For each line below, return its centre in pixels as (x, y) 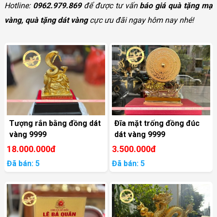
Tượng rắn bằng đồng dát (55, 123)
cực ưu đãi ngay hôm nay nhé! (140, 20)
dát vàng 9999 (140, 134)
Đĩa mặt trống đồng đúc (157, 123)
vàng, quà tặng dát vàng (46, 20)
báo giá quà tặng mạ (176, 6)
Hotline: (18, 6)
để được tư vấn (110, 6)
